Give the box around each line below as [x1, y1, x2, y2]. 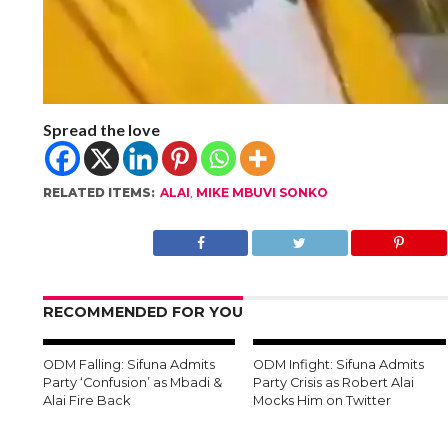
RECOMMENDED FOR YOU [42, 302, 243, 321]
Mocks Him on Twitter [253, 392, 392, 408]
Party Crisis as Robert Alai [253, 374, 415, 390]
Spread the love [42, 119, 160, 139]
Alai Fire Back [42, 392, 130, 408]
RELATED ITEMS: [42, 184, 155, 200]
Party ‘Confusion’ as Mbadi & [42, 374, 222, 390]
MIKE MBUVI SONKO [195, 184, 328, 200]
